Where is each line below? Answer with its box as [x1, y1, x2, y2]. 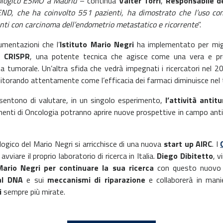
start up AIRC [164, 138, 213, 150]
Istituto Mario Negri [60, 38, 134, 50]
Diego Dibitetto [157, 150, 213, 162]
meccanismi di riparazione [47, 174, 145, 186]
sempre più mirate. [1, 186, 65, 198]
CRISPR [4, 50, 30, 62]
